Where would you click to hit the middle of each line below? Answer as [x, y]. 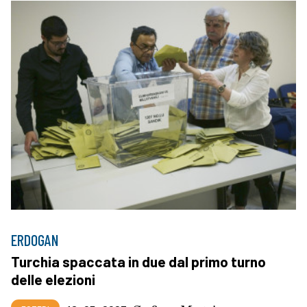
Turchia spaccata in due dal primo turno [138, 262]
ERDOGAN [35, 240]
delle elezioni [53, 280]
